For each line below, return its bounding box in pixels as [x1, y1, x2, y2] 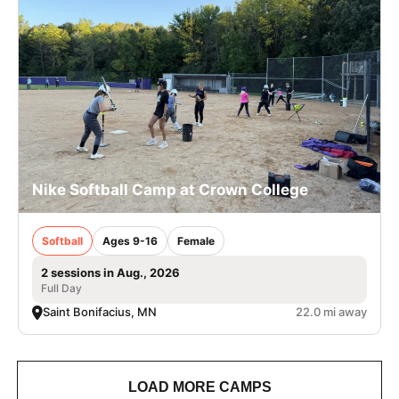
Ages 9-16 [102, 234, 158, 248]
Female [177, 234, 215, 248]
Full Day [41, 281, 82, 295]
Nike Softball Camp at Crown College [32, 181, 308, 199]
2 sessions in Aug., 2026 [41, 265, 180, 280]
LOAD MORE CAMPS [127, 379, 272, 395]
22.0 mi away [296, 305, 367, 319]
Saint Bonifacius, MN [43, 305, 157, 319]
